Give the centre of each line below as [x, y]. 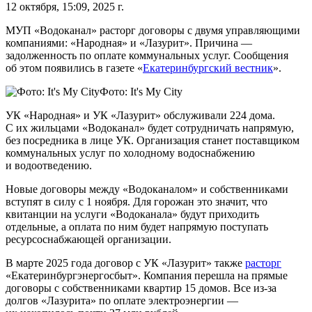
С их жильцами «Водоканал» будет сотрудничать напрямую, [150, 127]
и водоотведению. [49, 165]
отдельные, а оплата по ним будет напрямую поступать [137, 226]
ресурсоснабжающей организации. [88, 239]
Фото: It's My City [141, 91]
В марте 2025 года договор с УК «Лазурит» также [125, 263]
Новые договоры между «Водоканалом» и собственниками [147, 189]
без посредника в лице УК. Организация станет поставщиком [153, 140]
